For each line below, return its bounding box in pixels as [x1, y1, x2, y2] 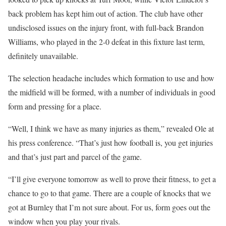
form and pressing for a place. [8, 100, 101, 111]
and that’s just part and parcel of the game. [8, 151, 142, 162]
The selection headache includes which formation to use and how [8, 72, 214, 83]
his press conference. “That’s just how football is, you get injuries [8, 137, 213, 148]
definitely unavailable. [8, 50, 78, 61]
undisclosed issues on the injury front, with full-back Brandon [8, 22, 204, 33]
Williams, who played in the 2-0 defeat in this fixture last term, [8, 36, 205, 47]
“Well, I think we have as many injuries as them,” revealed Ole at [8, 123, 214, 134]
